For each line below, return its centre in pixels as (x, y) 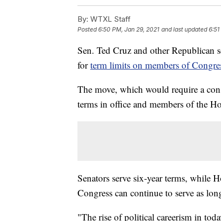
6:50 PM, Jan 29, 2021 (129, 30)
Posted (88, 30)
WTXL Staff (110, 19)
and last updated (184, 30)
